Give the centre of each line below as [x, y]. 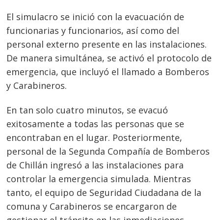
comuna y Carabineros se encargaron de [92, 206]
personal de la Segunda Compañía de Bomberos [108, 151]
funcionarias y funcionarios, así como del [93, 31]
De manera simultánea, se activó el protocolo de [109, 58]
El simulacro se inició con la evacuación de [96, 17]
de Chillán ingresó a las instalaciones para [95, 165]
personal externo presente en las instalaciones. [107, 44]
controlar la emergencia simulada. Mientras [99, 179]
